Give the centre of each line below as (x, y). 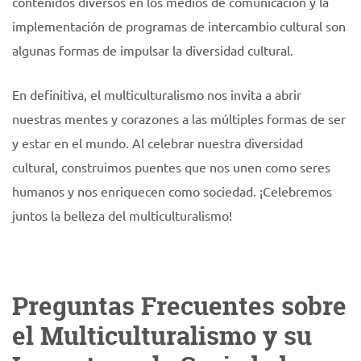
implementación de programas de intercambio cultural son (179, 26)
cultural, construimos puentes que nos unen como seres (171, 167)
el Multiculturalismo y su (162, 336)
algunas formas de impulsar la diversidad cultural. (153, 50)
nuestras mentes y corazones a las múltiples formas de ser (179, 118)
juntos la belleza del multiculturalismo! (122, 215)
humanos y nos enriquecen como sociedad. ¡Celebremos (172, 191)
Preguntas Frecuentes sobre (179, 306)
